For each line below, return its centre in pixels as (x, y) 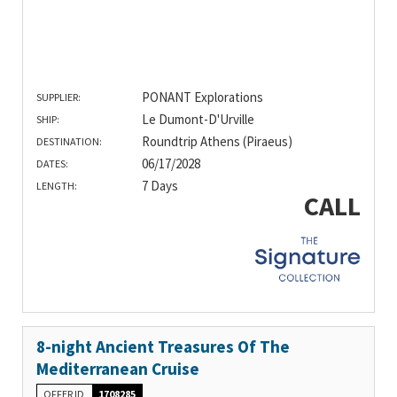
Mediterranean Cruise (118, 369)
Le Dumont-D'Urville (198, 119)
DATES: (52, 163)
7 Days (160, 185)
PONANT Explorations (202, 97)
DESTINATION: (69, 141)
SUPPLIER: (58, 97)
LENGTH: (57, 185)
